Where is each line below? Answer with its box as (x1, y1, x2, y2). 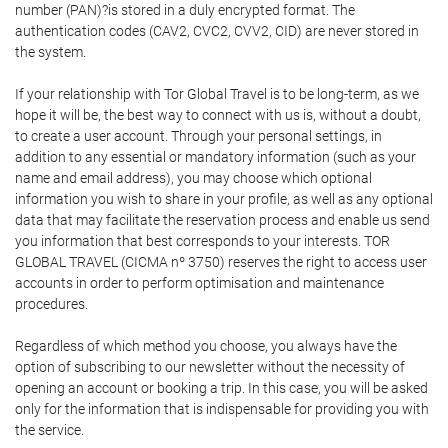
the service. (15, 422, 84, 439)
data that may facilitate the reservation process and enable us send (15, 212, 430, 229)
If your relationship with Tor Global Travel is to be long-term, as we (15, 86, 419, 103)
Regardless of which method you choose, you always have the (15, 338, 397, 355)
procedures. (15, 296, 88, 313)
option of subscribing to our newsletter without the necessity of (15, 359, 405, 376)
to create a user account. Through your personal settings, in (15, 128, 382, 145)
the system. (15, 44, 86, 61)
